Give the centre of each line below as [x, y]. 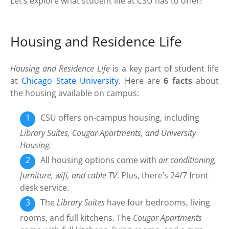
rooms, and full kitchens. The [77, 217]
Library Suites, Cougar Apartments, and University [108, 133]
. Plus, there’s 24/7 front [163, 175]
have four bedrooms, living [158, 202]
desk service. [45, 187]
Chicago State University [70, 81]
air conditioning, [188, 160]
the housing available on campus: [75, 93]
